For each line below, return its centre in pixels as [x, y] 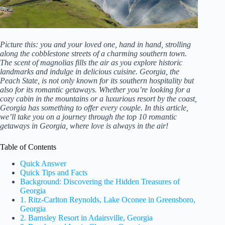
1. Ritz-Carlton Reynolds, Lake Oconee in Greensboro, [108, 199]
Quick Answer [43, 163]
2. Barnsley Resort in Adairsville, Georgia [86, 217]
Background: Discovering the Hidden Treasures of [100, 181]
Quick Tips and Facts [54, 172]
